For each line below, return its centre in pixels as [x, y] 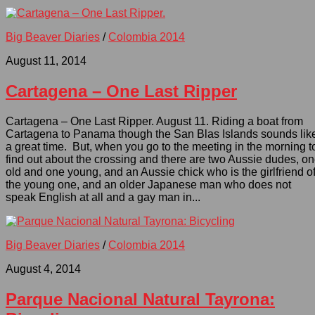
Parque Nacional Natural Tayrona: [140, 299]
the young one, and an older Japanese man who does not [148, 184]
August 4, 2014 [43, 269]
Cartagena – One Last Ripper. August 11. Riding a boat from [154, 121]
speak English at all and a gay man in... [103, 197]
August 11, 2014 [46, 60]
